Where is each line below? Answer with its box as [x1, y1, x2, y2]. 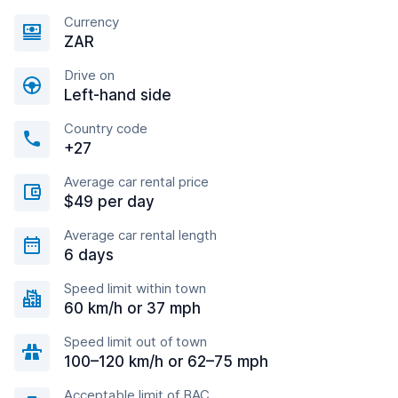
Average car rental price [64, 173, 209, 190]
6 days [64, 246, 114, 264]
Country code [64, 120, 147, 137]
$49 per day [64, 193, 155, 211]
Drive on [64, 67, 115, 84]
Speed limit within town [64, 280, 206, 297]
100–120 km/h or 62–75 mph [64, 353, 268, 370]
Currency [64, 13, 119, 30]
